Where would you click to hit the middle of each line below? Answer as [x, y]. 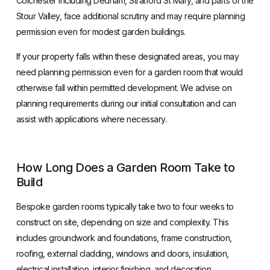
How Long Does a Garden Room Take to [125, 167]
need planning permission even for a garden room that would [129, 72]
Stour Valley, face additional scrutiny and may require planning [130, 16]
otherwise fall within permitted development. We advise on [124, 87]
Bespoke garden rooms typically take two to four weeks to [125, 206]
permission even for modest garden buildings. [101, 32]
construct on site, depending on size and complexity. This [122, 222]
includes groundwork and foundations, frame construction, [124, 237]
